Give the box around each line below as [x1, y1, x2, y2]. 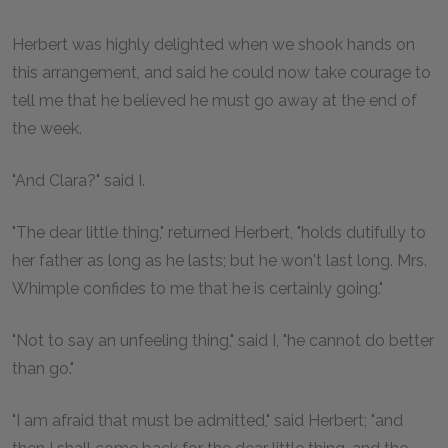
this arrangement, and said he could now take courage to [12, 63, 431, 82]
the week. [12, 119, 82, 138]
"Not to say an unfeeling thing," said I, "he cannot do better [12, 331, 434, 350]
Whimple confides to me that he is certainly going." [12, 279, 383, 298]
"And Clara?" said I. [12, 171, 145, 190]
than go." [12, 359, 74, 378]
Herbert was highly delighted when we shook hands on [12, 35, 415, 54]
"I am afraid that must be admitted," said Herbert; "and [12, 411, 403, 430]
